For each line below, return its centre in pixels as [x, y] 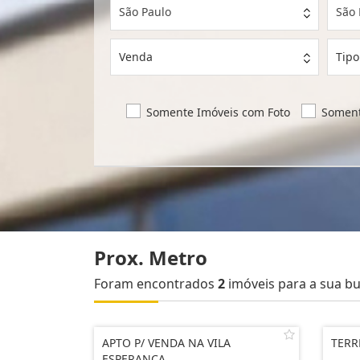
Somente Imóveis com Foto [218, 112]
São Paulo [145, 12]
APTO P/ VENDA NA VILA [166, 343]
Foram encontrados [156, 284]
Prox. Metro [151, 258]
